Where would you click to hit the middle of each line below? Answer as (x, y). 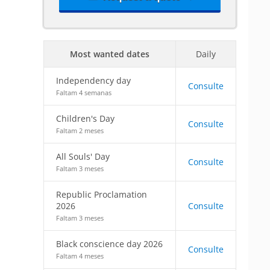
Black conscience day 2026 (109, 244)
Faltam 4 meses (80, 256)
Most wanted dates (110, 54)
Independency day (93, 80)
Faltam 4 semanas (84, 93)
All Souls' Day (83, 156)
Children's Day (85, 118)
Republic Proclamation (102, 194)
